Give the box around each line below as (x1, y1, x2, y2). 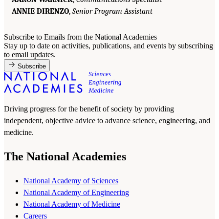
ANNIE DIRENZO (12, 6, 69, 16)
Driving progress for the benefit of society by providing (4, 104, 174, 113)
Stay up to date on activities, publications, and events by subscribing (4, 41, 213, 50)
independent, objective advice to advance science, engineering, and (4, 116, 210, 125)
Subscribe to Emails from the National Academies (4, 32, 157, 41)
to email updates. (4, 50, 56, 59)
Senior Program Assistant (72, 6, 153, 16)
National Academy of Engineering (23, 188, 129, 197)
